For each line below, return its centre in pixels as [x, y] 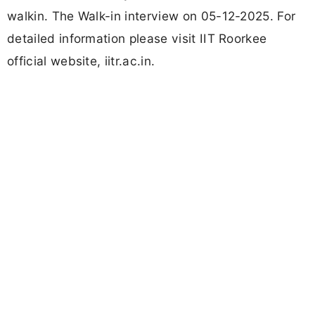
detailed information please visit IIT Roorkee [137, 39]
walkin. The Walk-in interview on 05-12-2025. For [152, 16]
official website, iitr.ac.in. [81, 61]
